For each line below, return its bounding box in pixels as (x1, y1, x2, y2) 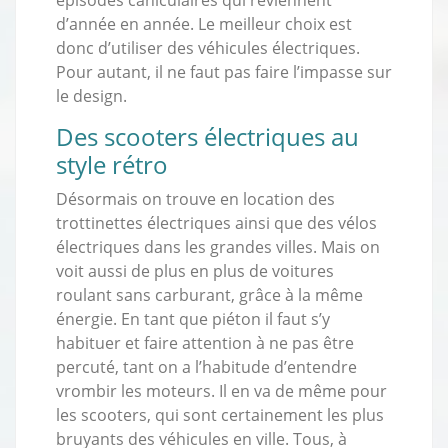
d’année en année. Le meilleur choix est (56, 12, 352, 35)
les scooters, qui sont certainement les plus (56, 403, 384, 426)
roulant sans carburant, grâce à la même (56, 283, 363, 306)
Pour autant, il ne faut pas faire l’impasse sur (56, 60, 392, 83)
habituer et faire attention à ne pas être (56, 331, 354, 354)
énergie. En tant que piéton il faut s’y (56, 307, 330, 330)
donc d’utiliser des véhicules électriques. (56, 36, 360, 59)
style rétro (56, 147, 168, 181)
